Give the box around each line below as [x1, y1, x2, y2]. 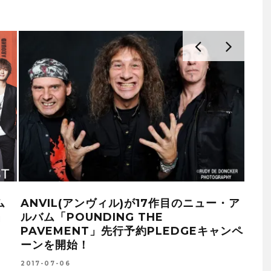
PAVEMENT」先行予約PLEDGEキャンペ [20, 224, 243, 238]
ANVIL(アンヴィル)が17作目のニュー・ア [20, 196, 240, 210]
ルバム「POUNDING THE [20, 210, 163, 224]
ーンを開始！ [20, 238, 90, 252]
